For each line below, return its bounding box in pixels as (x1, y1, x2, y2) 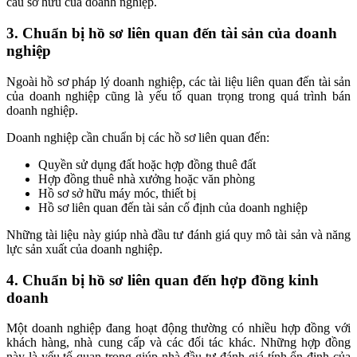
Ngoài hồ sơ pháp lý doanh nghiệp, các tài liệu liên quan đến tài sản (6, 74, 351, 88)
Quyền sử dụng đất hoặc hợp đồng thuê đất (38, 157, 256, 171)
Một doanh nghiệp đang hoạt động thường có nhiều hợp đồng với (6, 321, 351, 335)
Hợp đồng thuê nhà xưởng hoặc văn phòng (38, 171, 255, 186)
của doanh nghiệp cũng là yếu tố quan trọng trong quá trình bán (6, 88, 351, 103)
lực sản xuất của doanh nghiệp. (6, 241, 163, 256)
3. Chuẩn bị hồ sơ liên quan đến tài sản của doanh (6, 25, 337, 42)
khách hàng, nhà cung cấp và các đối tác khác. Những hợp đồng (6, 335, 351, 350)
